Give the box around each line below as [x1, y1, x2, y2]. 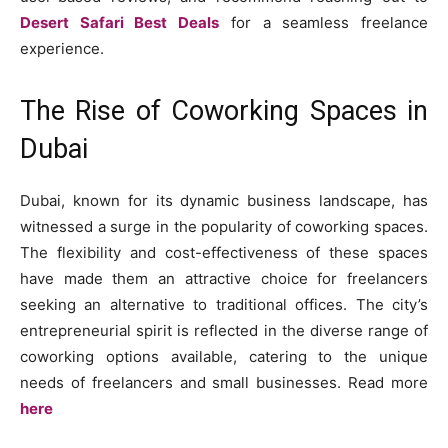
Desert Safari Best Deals [20, 12, 220, 32]
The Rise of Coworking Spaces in [20, 94, 428, 127]
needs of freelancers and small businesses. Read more [20, 372, 428, 392]
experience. [20, 38, 104, 58]
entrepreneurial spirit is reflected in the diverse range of [20, 320, 428, 340]
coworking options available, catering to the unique [20, 346, 428, 366]
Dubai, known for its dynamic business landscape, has [20, 190, 428, 210]
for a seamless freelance [219, 12, 429, 32]
